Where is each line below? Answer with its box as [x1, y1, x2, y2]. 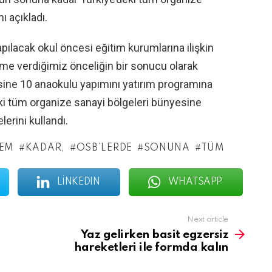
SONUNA [143, 143, 190, 153]
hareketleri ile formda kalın [74, 242, 228, 253]
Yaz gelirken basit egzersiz [80, 229, 228, 240]
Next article [187, 216, 228, 223]
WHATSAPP [168, 177, 222, 187]
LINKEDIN [56, 177, 100, 187]
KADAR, [25, 143, 65, 153]
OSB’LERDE [76, 143, 132, 153]
